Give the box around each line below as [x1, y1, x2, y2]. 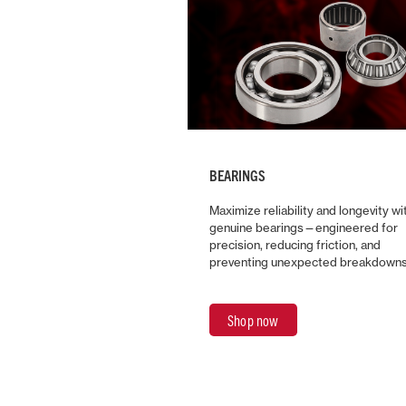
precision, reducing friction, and [209, 237, 382, 252]
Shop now [227, 311, 279, 330]
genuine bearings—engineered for [209, 219, 399, 235]
